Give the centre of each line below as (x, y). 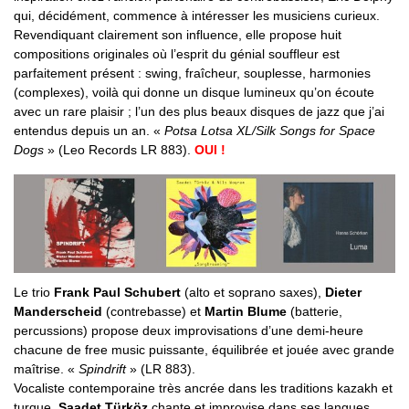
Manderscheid (58, 312)
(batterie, (315, 312)
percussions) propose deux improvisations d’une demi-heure (189, 331)
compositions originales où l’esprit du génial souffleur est (177, 53)
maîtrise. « (46, 369)
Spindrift (102, 369)
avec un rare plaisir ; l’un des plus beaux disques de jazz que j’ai (199, 111)
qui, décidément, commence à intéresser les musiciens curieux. (197, 15)
